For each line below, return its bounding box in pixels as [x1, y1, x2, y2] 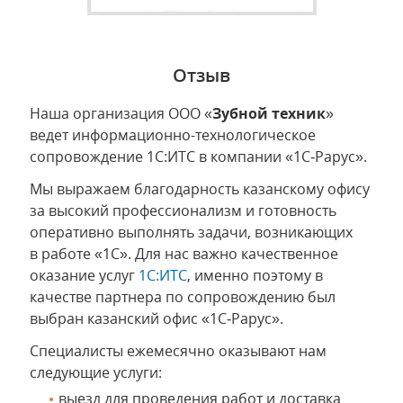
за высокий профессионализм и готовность [30, 201, 336, 221]
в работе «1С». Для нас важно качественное [30, 244, 338, 264]
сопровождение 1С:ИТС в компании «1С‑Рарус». [30, 147, 367, 167]
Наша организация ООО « [30, 103, 212, 124]
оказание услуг [30, 265, 139, 286]
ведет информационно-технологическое [30, 125, 316, 146]
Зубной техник [212, 103, 326, 124]
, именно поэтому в [187, 265, 323, 286]
